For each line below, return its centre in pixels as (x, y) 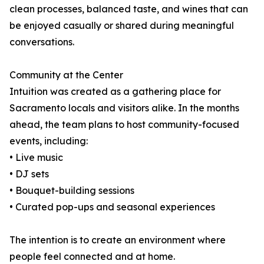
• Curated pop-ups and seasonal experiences (112, 207)
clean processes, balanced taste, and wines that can (129, 9)
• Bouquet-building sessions (72, 190)
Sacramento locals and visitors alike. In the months (124, 108)
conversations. (42, 42)
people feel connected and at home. (92, 256)
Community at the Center (66, 75)
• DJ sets (29, 174)
